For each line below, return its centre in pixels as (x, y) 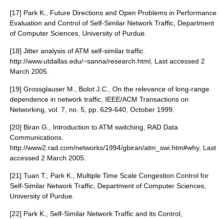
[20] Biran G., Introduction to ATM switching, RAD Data (94, 127)
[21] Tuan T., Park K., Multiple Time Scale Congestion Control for (109, 175)
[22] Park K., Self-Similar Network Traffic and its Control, (96, 214)
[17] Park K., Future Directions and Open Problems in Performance (113, 13)
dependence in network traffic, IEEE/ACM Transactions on (99, 99)
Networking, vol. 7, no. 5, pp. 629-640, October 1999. (92, 109)
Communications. (37, 137)
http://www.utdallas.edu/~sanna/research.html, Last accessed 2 (107, 61)
